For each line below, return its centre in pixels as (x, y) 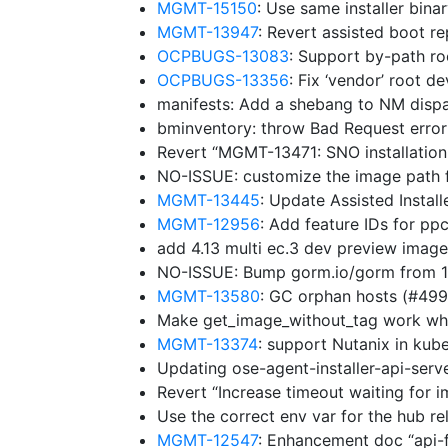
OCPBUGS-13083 (223, 56)
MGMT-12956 (208, 224)
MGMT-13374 (207, 344)
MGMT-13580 (208, 296)
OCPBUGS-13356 (223, 80)
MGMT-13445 (208, 200)
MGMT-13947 (207, 32)
